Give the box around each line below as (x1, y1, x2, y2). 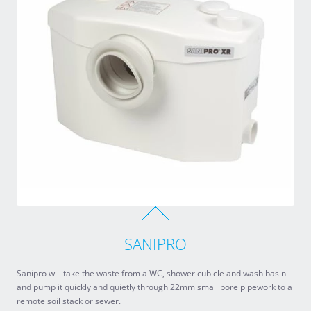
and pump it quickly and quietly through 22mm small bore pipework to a (17, 281, 292, 293)
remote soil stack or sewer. (17, 295, 121, 307)
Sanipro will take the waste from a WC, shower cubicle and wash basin (17, 267, 286, 279)
